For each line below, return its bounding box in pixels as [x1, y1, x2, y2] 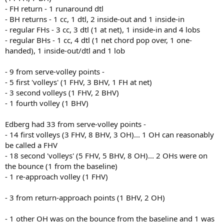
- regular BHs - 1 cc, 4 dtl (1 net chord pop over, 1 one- [5, 34, 192, 45]
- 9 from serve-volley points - [5, 66, 104, 76]
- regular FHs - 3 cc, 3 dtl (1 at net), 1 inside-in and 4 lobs [5, 24, 200, 34]
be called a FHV [5, 139, 57, 150]
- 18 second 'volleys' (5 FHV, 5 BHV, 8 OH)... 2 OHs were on [5, 150, 207, 160]
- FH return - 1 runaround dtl [5, 3, 103, 13]
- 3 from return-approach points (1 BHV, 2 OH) [5, 192, 165, 202]
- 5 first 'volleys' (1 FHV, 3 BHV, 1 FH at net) [5, 76, 152, 87]
